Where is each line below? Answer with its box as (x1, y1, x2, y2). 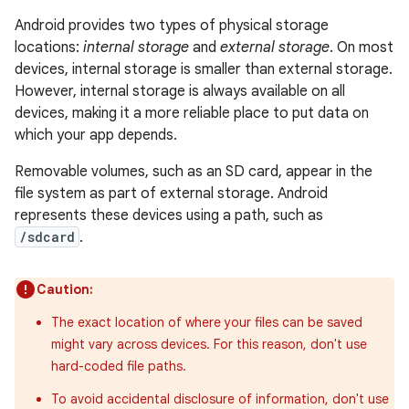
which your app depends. (15, 126, 177, 144)
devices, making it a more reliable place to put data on (15, 104, 369, 122)
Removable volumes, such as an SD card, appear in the (15, 163, 372, 181)
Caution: (37, 281, 93, 298)
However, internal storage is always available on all (15, 82, 345, 100)
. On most (330, 38, 393, 57)
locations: (15, 38, 83, 57)
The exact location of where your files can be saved (51, 314, 362, 330)
